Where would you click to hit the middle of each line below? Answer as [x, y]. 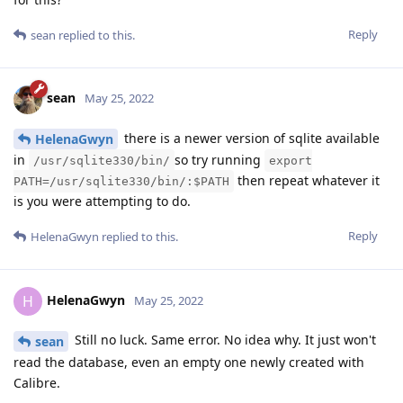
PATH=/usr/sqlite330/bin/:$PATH [121, 182]
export [291, 161]
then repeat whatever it [307, 181]
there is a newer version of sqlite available [250, 138]
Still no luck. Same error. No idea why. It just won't [224, 340]
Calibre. [37, 383]
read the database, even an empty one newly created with [189, 363]
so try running [219, 160]
